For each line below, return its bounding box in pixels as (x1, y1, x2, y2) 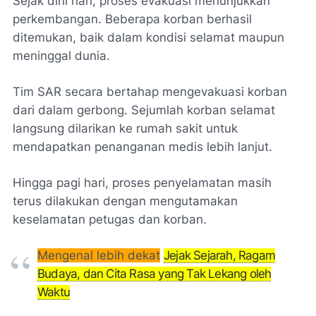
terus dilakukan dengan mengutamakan (13, 194, 238, 209)
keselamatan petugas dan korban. (13, 212, 207, 227)
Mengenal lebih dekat (37, 248, 160, 263)
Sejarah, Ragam (193, 248, 276, 263)
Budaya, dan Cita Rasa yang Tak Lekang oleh (37, 267, 272, 281)
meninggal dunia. (13, 49, 110, 63)
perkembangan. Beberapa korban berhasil (13, 12, 252, 27)
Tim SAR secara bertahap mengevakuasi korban (13, 85, 287, 99)
